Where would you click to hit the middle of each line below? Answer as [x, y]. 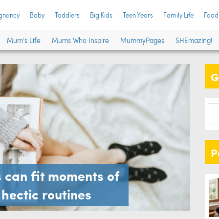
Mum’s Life [24, 40]
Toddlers [67, 15]
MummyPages [142, 40]
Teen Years [138, 15]
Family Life [178, 15]
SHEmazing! [194, 40]
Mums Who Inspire [80, 40]
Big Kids [101, 15]
